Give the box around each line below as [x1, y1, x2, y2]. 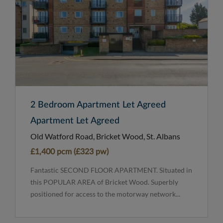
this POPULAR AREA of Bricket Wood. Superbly [30, 177, 178, 186]
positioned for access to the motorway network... [30, 189, 180, 198]
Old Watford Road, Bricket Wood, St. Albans [30, 131, 180, 141]
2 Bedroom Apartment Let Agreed [30, 100, 166, 110]
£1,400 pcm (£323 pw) [30, 147, 109, 156]
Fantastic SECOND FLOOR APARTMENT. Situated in [30, 165, 192, 174]
